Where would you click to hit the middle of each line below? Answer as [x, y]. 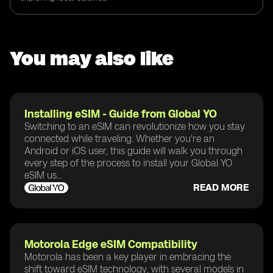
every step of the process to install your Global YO [128, 163]
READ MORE [221, 187]
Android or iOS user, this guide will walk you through [133, 151]
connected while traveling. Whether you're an [119, 138]
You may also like [92, 58]
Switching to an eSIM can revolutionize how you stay [135, 126]
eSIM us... [43, 175]
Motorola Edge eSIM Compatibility [111, 244]
